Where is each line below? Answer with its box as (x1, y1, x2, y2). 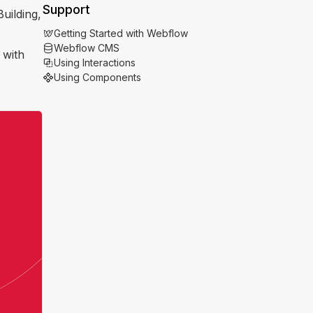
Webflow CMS (54, 42, 120, 54)
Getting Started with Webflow (54, 27, 189, 39)
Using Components (54, 71, 142, 83)
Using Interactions (54, 57, 136, 68)
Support (43, 2, 91, 17)
